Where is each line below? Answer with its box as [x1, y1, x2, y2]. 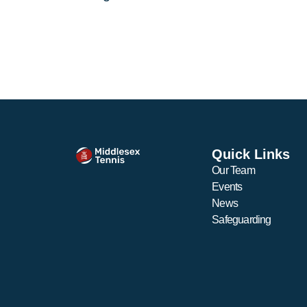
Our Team [212, 164, 255, 176]
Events [212, 180, 243, 193]
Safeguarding [212, 213, 271, 225]
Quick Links [212, 146, 291, 162]
